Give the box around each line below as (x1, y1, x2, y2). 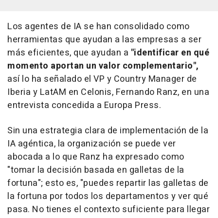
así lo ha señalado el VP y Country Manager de (7, 73, 197, 86)
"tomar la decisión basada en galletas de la (7, 163, 184, 177)
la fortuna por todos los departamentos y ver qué (7, 190, 208, 203)
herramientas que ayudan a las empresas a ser (7, 33, 201, 47)
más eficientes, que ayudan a (7, 46, 131, 60)
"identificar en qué (130, 46, 209, 60)
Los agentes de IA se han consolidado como (7, 20, 190, 34)
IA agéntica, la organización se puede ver (7, 137, 176, 151)
